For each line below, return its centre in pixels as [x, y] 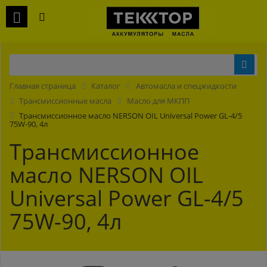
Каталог [106, 86]
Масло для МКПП [158, 100]
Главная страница [43, 86]
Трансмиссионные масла [65, 100]
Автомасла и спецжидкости [186, 86]
